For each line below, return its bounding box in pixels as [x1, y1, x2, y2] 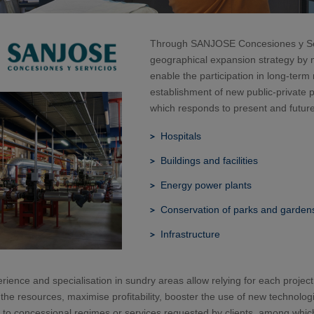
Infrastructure [161, 228, 220, 240]
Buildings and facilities [161, 155, 258, 166]
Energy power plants [161, 179, 252, 191]
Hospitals [161, 130, 201, 142]
